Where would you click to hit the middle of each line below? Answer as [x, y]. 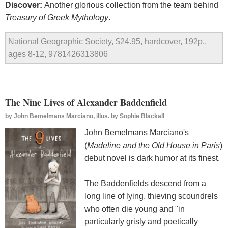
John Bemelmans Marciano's [137, 132]
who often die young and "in [135, 209]
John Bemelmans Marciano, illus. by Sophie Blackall [89, 116]
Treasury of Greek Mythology [57, 18]
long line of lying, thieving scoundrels [151, 196]
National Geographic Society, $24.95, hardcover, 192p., [107, 42]
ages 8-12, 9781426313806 [58, 54]
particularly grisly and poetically [141, 221]
